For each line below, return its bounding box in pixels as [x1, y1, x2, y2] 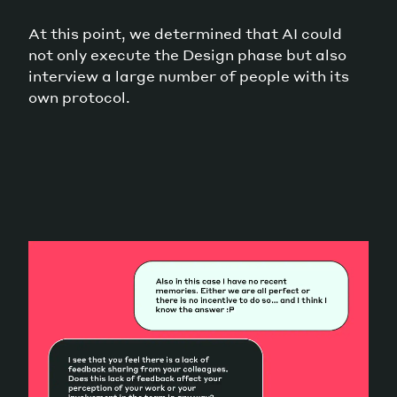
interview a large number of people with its [28, 66, 349, 86]
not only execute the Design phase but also [28, 45, 346, 65]
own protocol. [28, 88, 130, 107]
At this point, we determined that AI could [28, 24, 342, 43]
